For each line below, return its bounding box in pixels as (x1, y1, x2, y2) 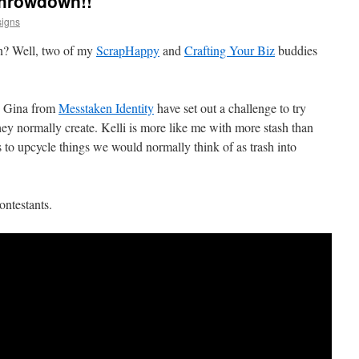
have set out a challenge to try (154, 99, 306, 116)
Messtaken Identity (58, 99, 154, 116)
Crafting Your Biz (184, 42, 275, 58)
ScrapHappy (96, 42, 159, 58)
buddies (275, 42, 317, 58)
